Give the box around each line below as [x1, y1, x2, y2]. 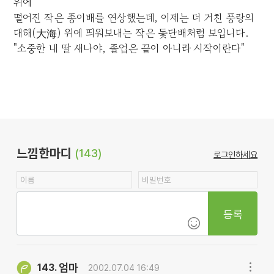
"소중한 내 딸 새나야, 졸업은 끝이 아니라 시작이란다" [13, 40, 245, 56]
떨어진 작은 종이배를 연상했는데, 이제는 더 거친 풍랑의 [13, 10, 254, 26]
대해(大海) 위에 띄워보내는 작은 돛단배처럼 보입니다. [13, 25, 249, 41]
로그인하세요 [213, 149, 258, 160]
